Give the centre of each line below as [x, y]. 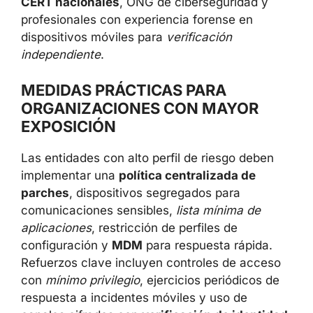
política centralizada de [187, 175]
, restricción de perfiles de [165, 228]
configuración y [66, 245]
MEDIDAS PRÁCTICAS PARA [124, 90]
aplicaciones [56, 228]
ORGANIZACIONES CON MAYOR [140, 108]
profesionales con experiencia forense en [137, 19]
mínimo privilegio [93, 280]
